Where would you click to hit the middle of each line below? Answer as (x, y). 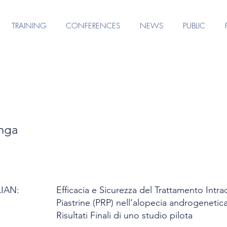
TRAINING (29, 26)
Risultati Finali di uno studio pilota (124, 215)
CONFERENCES (93, 26)
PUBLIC (194, 26)
